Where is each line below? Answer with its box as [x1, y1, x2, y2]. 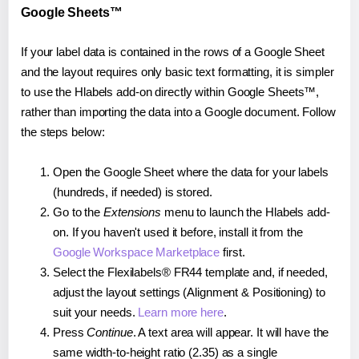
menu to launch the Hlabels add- [161, 204, 330, 219]
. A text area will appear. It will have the [132, 325, 329, 339]
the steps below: [21, 124, 105, 139]
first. [220, 244, 245, 259]
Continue [87, 325, 133, 339]
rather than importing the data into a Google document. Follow [21, 104, 336, 119]
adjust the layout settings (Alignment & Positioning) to [53, 284, 325, 299]
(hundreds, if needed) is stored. [53, 184, 212, 199]
